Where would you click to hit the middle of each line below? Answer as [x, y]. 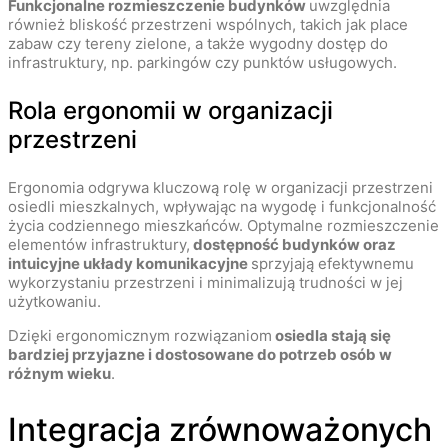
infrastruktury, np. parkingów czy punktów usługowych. [202, 63]
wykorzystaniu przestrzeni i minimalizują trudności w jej [205, 283]
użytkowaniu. [54, 302]
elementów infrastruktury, [99, 245]
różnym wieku [59, 374]
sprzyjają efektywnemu [332, 264]
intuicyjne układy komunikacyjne [129, 264]
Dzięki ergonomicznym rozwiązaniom [140, 336]
